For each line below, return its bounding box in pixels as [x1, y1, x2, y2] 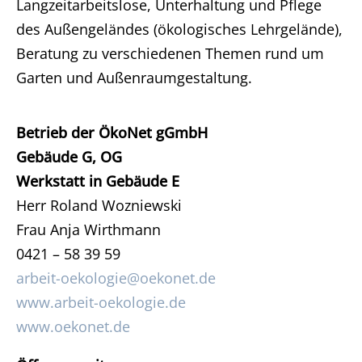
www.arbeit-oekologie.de [16, 293, 186, 312]
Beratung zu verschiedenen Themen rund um [16, 44, 324, 63]
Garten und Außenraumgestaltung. [16, 68, 252, 87]
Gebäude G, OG [16, 147, 122, 166]
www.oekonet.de [16, 317, 130, 336]
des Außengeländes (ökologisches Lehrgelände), [16, 19, 343, 39]
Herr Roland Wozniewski [16, 196, 182, 215]
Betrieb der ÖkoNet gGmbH [16, 123, 208, 142]
